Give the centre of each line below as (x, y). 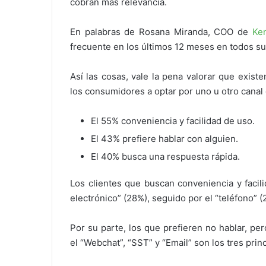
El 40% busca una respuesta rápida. (165, 157)
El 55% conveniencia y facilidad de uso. (173, 121)
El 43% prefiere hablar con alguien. (164, 139)
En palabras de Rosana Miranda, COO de (161, 32)
